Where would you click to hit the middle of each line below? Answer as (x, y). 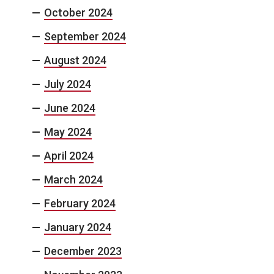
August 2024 (75, 61)
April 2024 (69, 156)
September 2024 (85, 37)
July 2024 (68, 84)
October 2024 (78, 13)
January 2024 (78, 228)
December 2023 (83, 251)
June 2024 (70, 108)
